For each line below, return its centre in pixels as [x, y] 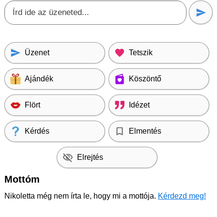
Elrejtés [90, 157]
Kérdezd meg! [182, 196]
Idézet [139, 105]
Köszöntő [145, 79]
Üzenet [37, 53]
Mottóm [22, 179]
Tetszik [141, 53]
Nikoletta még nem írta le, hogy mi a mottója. [81, 196]
